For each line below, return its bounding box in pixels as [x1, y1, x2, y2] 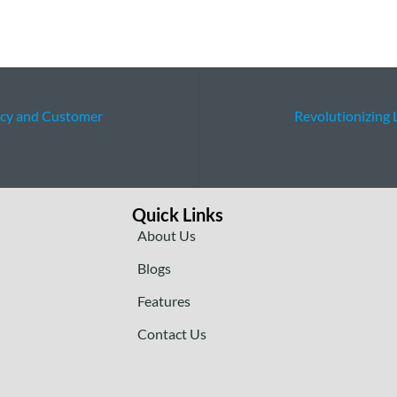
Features [136, 292, 191, 310]
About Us [136, 227, 196, 245]
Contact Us [136, 325, 206, 343]
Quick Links [131, 204, 223, 226]
